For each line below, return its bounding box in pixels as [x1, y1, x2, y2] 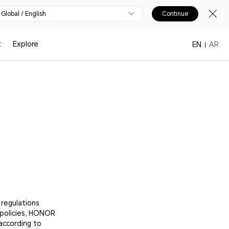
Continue [162, 10, 188, 17]
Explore [13, 40, 39, 48]
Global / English [1, 10, 46, 17]
